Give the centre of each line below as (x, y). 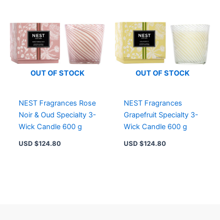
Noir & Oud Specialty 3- (57, 115)
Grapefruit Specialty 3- (161, 115)
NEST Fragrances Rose (57, 103)
